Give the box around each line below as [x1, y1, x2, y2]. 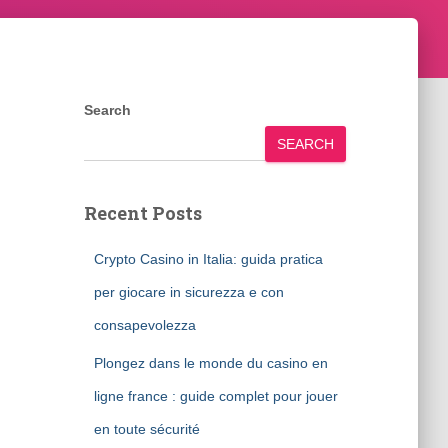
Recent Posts [83, 201, 202, 225]
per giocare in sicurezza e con [93, 284, 284, 300]
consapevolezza [93, 317, 196, 333]
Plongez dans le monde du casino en [93, 355, 328, 371]
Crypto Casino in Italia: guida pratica [93, 251, 323, 267]
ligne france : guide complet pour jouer [93, 388, 338, 404]
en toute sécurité [93, 421, 200, 437]
